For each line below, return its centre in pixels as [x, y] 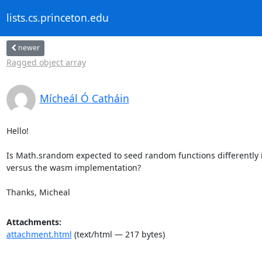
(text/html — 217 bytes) [118, 234]
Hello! [17, 130]
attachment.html [39, 234]
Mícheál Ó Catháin [84, 98]
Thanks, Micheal [38, 192]
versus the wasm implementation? [73, 167]
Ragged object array [46, 62]
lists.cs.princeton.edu [57, 18]
